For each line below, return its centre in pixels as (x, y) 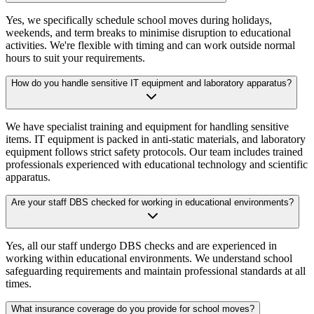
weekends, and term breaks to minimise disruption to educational (148, 33)
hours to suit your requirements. (75, 58)
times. (19, 284)
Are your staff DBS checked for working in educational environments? (152, 203)
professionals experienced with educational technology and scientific (157, 165)
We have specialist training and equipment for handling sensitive (147, 127)
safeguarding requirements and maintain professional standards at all (156, 271)
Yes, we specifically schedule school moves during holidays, (139, 20)
